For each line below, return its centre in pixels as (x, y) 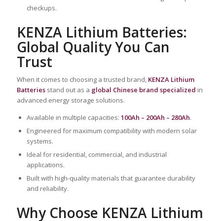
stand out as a (68, 90)
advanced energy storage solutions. (71, 100)
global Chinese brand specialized (143, 90)
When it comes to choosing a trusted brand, (82, 79)
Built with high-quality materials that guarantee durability (111, 178)
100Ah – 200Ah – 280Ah (155, 118)
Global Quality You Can (93, 47)
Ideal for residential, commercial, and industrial (96, 155)
